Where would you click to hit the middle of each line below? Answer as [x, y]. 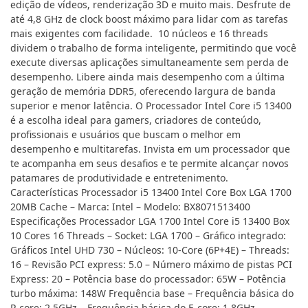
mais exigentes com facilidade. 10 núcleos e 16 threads [139, 34]
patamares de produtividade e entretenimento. [119, 178]
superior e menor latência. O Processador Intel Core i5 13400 [151, 106]
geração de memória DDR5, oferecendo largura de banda [143, 91]
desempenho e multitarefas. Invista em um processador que [150, 149]
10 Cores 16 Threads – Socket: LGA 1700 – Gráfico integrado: [148, 236]
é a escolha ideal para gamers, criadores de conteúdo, [136, 120]
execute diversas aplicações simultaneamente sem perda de [150, 63]
